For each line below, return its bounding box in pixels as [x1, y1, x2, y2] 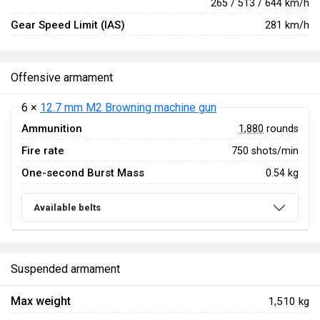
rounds [264, 122, 299, 134]
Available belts [34, 202, 101, 214]
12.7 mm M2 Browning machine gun [40, 101, 216, 114]
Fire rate [21, 144, 64, 157]
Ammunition [21, 122, 82, 135]
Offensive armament [11, 71, 113, 84]
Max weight [11, 294, 71, 309]
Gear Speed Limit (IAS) [11, 19, 125, 31]
